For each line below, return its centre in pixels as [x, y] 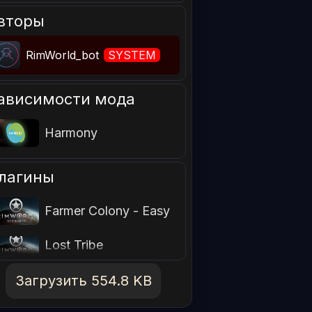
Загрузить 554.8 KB [83, 281]
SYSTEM [132, 55]
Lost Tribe [74, 245]
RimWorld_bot [64, 55]
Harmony [71, 133]
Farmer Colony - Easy [108, 211]
